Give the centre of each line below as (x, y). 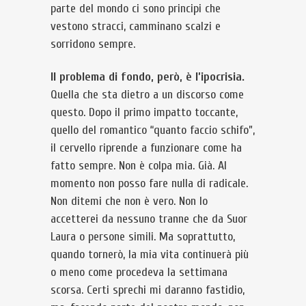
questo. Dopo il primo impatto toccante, (144, 112)
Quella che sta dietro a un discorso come (147, 95)
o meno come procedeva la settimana (139, 272)
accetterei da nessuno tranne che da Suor (149, 219)
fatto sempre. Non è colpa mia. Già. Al (139, 166)
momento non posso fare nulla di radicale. (149, 183)
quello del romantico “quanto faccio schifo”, (153, 130)
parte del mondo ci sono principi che (136, 9)
